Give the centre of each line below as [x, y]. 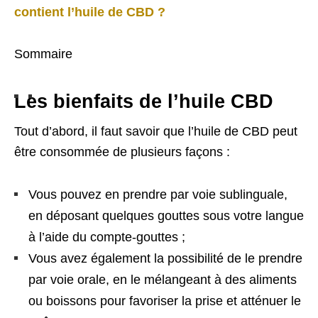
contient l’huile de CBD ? [90, 12]
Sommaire [43, 54]
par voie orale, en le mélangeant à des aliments [163, 279]
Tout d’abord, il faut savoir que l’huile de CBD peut [156, 131]
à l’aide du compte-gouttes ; [109, 237]
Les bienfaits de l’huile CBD [147, 101]
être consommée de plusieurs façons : [124, 152]
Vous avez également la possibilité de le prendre [165, 258]
